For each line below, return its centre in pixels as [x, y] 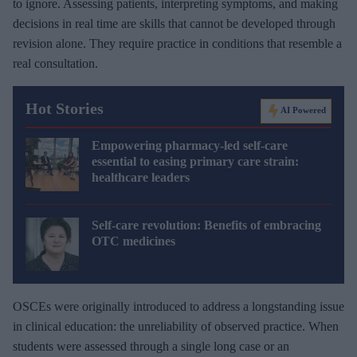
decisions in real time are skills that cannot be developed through [174, 24]
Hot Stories [65, 109]
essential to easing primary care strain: [195, 162]
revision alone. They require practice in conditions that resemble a [177, 44]
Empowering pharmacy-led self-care [190, 146]
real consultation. [55, 64]
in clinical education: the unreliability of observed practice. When [176, 327]
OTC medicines [133, 241]
